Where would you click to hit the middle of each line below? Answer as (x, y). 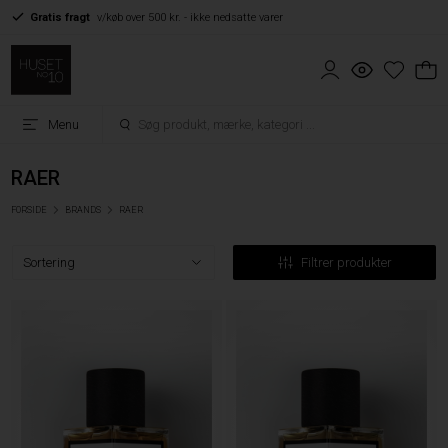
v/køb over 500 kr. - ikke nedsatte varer (190, 17)
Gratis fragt (60, 17)
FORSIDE (29, 210)
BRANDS (83, 210)
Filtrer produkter (346, 263)
